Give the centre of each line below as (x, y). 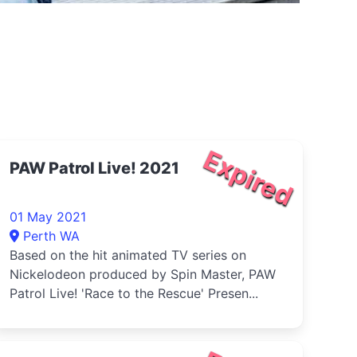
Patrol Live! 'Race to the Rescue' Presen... (134, 293)
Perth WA (51, 236)
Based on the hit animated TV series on (128, 255)
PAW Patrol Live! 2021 (94, 168)
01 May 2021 (48, 217)
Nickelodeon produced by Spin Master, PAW (143, 274)
